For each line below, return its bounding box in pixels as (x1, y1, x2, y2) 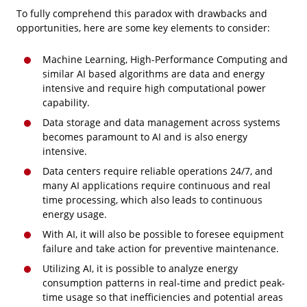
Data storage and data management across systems (42, 116, 280, 130)
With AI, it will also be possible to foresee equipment (42, 228, 284, 241)
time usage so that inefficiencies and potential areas (42, 291, 283, 304)
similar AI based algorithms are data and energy (42, 67, 265, 81)
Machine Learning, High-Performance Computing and (42, 53, 288, 66)
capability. (42, 96, 90, 110)
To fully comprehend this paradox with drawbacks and (16, 7, 267, 21)
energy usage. (42, 208, 107, 221)
